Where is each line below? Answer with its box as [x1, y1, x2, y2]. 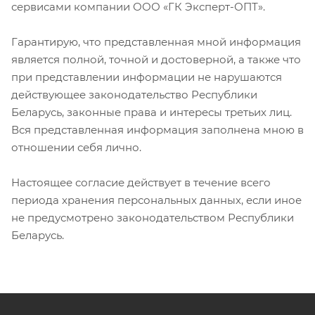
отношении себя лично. [11, 140, 144, 154]
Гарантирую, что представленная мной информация [11, 34, 301, 49]
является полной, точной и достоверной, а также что [11, 52, 301, 66]
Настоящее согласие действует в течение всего [11, 175, 271, 189]
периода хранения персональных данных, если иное [11, 193, 302, 207]
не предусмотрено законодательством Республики [11, 210, 294, 224]
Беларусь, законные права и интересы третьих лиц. [11, 105, 292, 119]
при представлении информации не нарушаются [11, 70, 282, 84]
